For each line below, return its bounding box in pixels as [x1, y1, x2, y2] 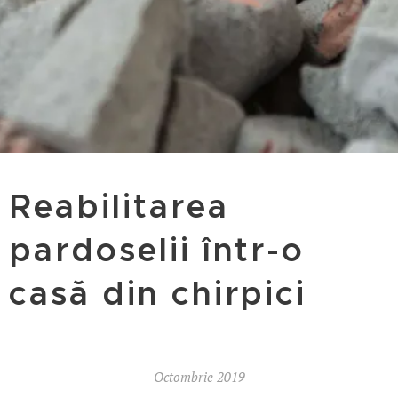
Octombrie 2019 [153, 368, 245, 386]
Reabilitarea [9, 186, 229, 227]
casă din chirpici [9, 273, 307, 314]
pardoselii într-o [9, 229, 306, 271]
